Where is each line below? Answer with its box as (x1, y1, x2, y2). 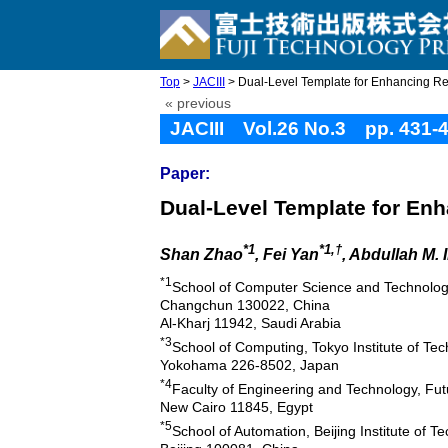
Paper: (160, 165, 210, 182)
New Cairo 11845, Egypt (160, 398, 313, 415)
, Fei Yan (255, 246, 319, 264)
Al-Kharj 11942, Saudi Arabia (160, 315, 341, 332)
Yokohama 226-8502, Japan (160, 356, 339, 373)
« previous (165, 96, 231, 111)
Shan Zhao (160, 246, 243, 264)
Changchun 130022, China (160, 297, 330, 314)
